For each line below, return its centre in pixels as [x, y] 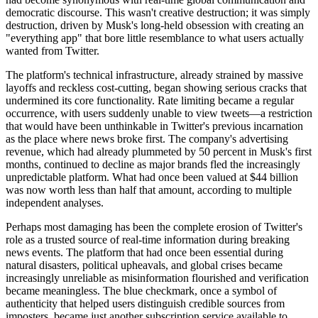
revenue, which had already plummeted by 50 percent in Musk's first [159, 152]
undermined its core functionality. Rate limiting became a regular [150, 101]
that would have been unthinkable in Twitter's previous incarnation [154, 126]
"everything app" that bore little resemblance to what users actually [155, 38]
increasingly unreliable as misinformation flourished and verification [157, 278]
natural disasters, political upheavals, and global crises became [144, 265]
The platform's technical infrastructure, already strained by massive [154, 75]
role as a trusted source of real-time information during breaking [148, 240]
